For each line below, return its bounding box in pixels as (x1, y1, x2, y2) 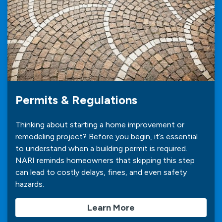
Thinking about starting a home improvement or (15, 119, 184, 129)
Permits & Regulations (15, 92, 137, 107)
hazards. (15, 179, 44, 189)
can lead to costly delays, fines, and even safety (15, 167, 187, 177)
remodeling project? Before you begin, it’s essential (15, 131, 198, 141)
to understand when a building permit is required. (15, 143, 187, 153)
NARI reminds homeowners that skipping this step (15, 155, 195, 165)
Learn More (87, 202, 135, 213)
